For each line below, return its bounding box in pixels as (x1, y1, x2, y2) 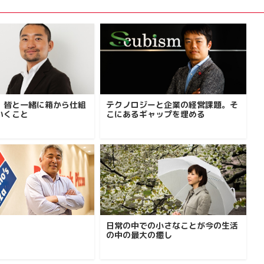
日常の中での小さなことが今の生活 (106, 220, 238, 231)
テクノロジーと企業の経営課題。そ (106, 99, 238, 110)
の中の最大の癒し (106, 229, 172, 240)
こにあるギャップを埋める (106, 108, 205, 120)
